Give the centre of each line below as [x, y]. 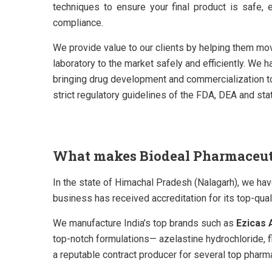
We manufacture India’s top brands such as [144, 223]
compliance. [78, 23]
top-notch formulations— [106, 239]
